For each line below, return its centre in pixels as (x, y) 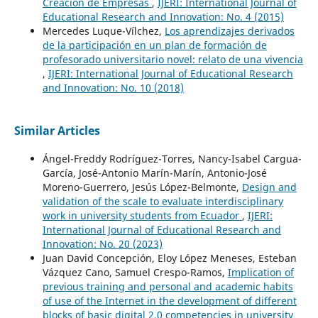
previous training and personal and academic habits (168, 287)
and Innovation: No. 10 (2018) (113, 88)
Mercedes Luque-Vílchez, (103, 31)
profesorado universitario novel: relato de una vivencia (172, 60)
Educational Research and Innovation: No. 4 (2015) (163, 17)
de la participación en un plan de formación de (154, 45)
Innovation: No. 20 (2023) (102, 244)
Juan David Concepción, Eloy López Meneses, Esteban (169, 258)
